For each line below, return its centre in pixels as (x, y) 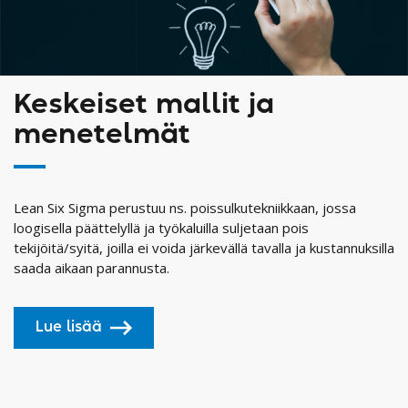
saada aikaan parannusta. (92, 268)
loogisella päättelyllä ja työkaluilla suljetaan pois (161, 228)
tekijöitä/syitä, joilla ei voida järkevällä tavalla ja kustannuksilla (204, 248)
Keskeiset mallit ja (144, 105)
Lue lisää (69, 328)
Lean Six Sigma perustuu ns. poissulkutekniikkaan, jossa (185, 208)
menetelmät (102, 135)
